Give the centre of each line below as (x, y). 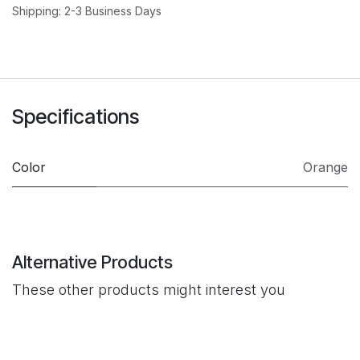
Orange (325, 168)
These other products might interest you (149, 290)
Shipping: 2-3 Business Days (87, 11)
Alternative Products (92, 262)
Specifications (76, 117)
